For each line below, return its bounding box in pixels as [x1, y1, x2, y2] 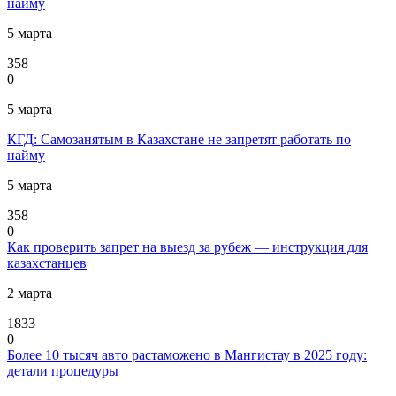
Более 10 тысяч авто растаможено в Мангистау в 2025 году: [7, 346, 367, 362]
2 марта [7, 285, 52, 301]
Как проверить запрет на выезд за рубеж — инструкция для [7, 239, 368, 255]
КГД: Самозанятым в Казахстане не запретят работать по [7, 131, 351, 147]
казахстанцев [7, 255, 87, 270]
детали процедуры [7, 362, 118, 378]
